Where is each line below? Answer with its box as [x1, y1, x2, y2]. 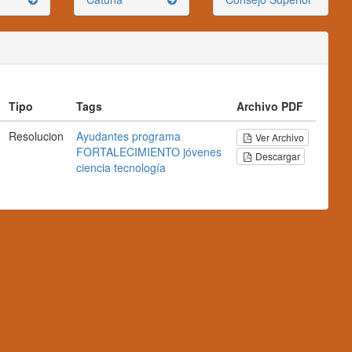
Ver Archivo [255, 130, 305, 145]
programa [132, 128, 181, 144]
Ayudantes [76, 128, 129, 144]
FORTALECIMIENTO [76, 144, 180, 159]
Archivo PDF [236, 98, 303, 114]
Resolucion [9, 128, 64, 144]
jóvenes [183, 144, 222, 159]
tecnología [114, 159, 166, 175]
